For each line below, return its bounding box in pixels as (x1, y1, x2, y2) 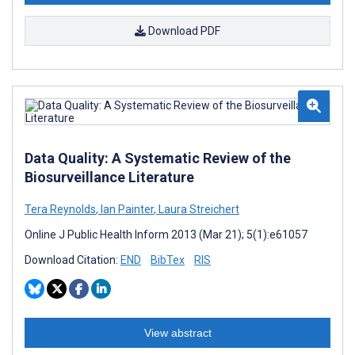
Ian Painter (98, 203, 154, 216)
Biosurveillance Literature (25, 169, 194, 185)
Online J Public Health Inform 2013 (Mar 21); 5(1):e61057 (25, 228, 307, 241)
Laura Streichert (156, 203, 239, 216)
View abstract (143, 326, 212, 339)
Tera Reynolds (25, 203, 96, 216)
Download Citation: (25, 254, 120, 266)
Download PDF (146, 25, 220, 37)
